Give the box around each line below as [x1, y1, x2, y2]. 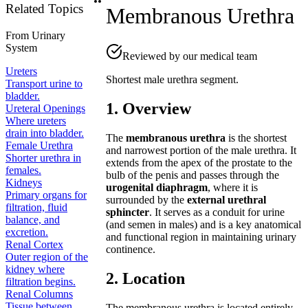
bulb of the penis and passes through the [106, 168, 280, 181]
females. [5, 164, 41, 176]
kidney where [5, 263, 65, 275]
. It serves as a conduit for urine [149, 206, 285, 218]
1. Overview [106, 100, 192, 118]
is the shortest [225, 131, 287, 144]
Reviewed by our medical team [122, 50, 258, 63]
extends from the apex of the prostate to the [106, 156, 293, 168]
